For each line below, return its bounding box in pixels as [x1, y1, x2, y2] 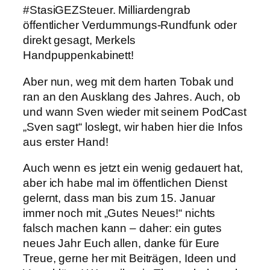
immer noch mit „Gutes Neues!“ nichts [23, 207, 216, 220]
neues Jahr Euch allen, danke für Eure [23, 237, 220, 250]
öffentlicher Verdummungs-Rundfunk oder [23, 19, 237, 32]
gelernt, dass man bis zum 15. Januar [23, 192, 216, 205]
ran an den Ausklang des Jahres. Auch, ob [23, 90, 240, 103]
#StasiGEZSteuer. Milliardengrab [23, 4, 190, 17]
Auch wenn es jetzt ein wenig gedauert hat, [23, 162, 243, 175]
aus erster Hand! [23, 135, 108, 148]
